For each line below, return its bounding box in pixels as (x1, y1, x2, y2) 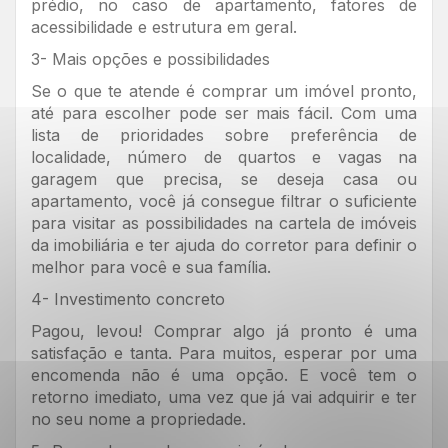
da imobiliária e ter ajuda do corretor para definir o (31, 235, 417, 255)
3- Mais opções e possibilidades (31, 49, 270, 69)
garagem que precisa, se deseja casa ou (31, 169, 417, 189)
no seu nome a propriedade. (31, 409, 246, 429)
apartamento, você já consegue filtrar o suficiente (31, 191, 417, 211)
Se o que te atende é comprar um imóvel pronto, (31, 81, 417, 101)
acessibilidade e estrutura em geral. (31, 17, 297, 37)
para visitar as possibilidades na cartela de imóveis (31, 213, 417, 233)
